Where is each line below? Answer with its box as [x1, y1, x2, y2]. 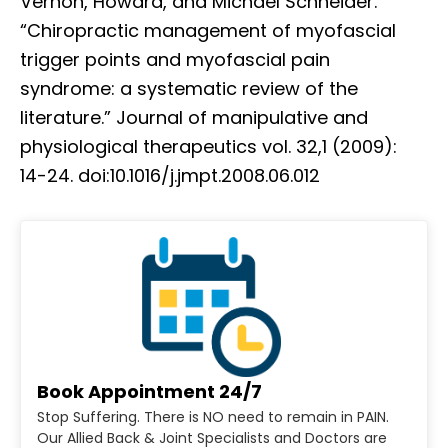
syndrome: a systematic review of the [20, 75, 358, 101]
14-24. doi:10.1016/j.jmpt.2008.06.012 [20, 162, 320, 188]
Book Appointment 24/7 [37, 378, 262, 404]
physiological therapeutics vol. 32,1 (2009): [20, 133, 397, 159]
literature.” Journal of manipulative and [20, 104, 368, 130]
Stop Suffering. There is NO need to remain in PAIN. [37, 406, 389, 427]
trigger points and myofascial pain [20, 46, 330, 72]
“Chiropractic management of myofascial [20, 17, 396, 43]
